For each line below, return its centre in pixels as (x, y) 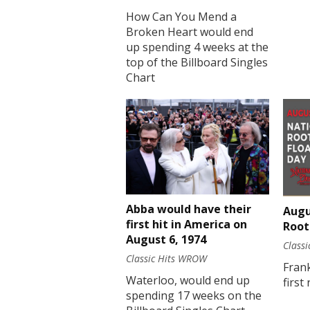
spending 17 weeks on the (194, 296)
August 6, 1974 (166, 240)
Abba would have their (189, 209)
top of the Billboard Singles (197, 63)
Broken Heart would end (190, 32)
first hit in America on (186, 225)
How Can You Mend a (181, 17)
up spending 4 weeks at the (197, 47)
